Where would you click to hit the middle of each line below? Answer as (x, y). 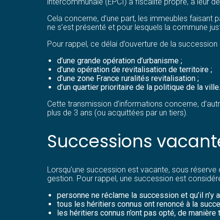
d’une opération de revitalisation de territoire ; (134, 69)
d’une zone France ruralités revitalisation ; (128, 78)
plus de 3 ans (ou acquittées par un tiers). (117, 112)
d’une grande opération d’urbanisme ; (119, 60)
